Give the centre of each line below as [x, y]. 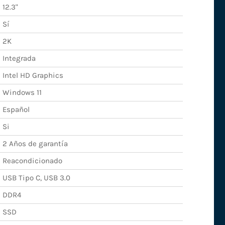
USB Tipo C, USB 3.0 [36, 178]
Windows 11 [22, 92]
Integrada [19, 58]
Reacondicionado [32, 160]
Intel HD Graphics [33, 75]
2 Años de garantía [35, 143]
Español [16, 109]
